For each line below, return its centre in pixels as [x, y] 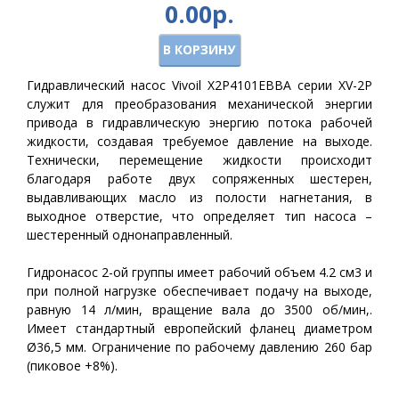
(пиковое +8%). [72, 366]
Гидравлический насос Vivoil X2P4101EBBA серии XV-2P [199, 85]
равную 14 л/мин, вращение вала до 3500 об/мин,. [199, 309]
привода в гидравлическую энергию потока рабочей [199, 122]
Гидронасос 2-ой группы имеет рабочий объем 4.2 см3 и [199, 272]
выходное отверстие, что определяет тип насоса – [199, 216]
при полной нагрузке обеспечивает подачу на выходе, [199, 291]
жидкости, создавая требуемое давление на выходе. [199, 141]
